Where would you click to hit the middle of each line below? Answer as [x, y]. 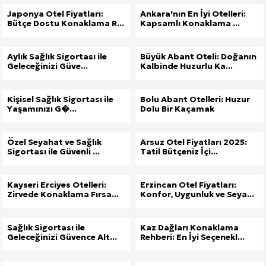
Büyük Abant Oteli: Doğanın [198, 57]
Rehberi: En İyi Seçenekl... [192, 237]
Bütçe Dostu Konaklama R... [66, 23]
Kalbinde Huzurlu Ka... [186, 66]
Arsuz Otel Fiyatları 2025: [194, 142]
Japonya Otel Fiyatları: [55, 14]
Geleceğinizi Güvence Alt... [62, 237]
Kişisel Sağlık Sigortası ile [60, 99]
